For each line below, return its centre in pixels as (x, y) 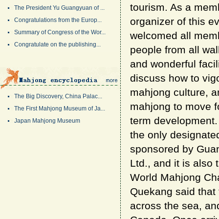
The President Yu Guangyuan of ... (59, 8)
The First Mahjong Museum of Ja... (60, 109)
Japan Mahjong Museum (47, 121)
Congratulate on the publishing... (57, 44)
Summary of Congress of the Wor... (60, 32)
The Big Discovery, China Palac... (58, 96)
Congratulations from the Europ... (58, 20)
